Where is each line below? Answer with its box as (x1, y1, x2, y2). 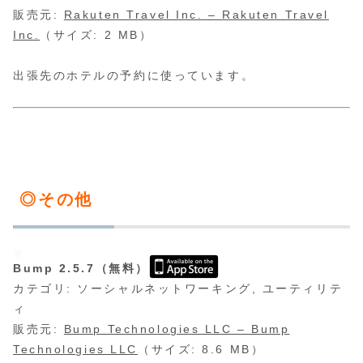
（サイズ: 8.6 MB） (137, 343, 265, 357)
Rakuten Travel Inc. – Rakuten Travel (63, 8, 329, 22)
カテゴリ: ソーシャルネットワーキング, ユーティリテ (13, 282, 344, 296)
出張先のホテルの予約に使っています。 (13, 69, 255, 83)
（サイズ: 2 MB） (40, 28, 153, 42)
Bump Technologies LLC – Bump (63, 322, 290, 336)
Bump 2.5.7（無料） (13, 262, 149, 275)
